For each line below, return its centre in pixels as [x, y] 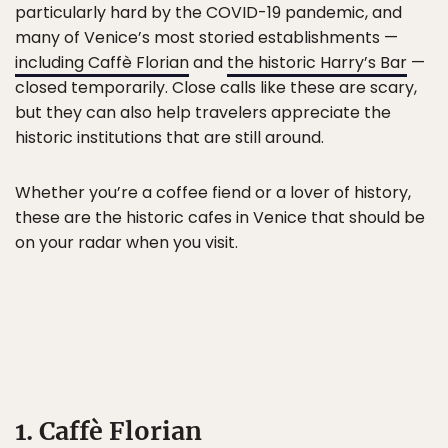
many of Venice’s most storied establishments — [206, 37]
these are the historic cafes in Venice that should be [220, 217]
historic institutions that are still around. [169, 137]
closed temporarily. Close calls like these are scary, [216, 87]
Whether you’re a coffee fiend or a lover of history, [213, 192]
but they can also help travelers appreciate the [203, 112]
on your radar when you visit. [126, 242]
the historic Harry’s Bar [317, 62]
